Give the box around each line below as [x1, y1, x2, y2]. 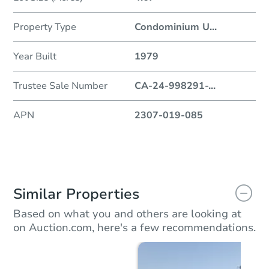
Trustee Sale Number [13, 79, 107, 92]
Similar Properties [13, 184, 139, 204]
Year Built [13, 49, 56, 63]
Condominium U [134, 20, 210, 34]
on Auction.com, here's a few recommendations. [13, 220, 256, 235]
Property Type [13, 20, 76, 34]
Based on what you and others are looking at [13, 206, 241, 221]
